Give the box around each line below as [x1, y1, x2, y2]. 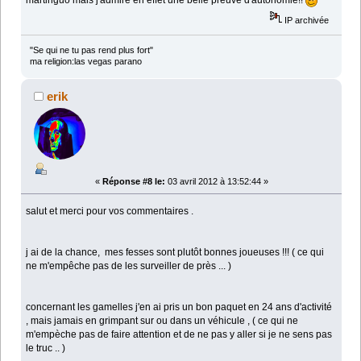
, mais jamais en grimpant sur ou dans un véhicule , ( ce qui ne [26, 314, 299, 326]
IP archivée [282, 15, 330, 25]
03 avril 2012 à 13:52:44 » [164, 176, 268, 186]
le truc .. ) [26, 342, 66, 354]
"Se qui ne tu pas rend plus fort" [29, 44, 153, 55]
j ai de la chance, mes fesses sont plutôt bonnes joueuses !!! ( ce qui [26, 246, 325, 258]
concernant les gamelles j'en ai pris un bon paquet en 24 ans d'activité [26, 301, 333, 313]
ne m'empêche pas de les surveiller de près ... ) [26, 259, 232, 272]
